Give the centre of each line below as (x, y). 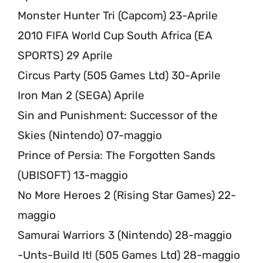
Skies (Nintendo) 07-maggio (90, 135)
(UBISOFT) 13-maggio (73, 175)
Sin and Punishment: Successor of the (118, 115)
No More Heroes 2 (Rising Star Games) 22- (127, 195)
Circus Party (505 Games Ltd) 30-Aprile (119, 75)
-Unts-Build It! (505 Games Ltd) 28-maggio (129, 255)
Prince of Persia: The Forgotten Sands (117, 155)
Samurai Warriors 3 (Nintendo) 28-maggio (125, 235)
